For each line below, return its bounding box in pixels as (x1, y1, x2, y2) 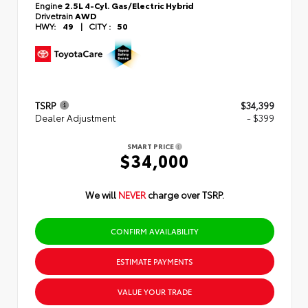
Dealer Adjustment (35, 111, 115, 124)
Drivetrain (35, 9, 75, 21)
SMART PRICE (127, 140, 175, 151)
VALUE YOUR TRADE (118, 285, 192, 297)
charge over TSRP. (148, 188, 224, 201)
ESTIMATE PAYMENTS (116, 255, 193, 267)
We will (85, 188, 118, 201)
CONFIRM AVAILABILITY (111, 225, 199, 236)
